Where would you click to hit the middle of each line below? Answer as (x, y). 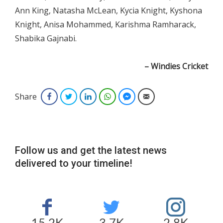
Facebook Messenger (165, 96)
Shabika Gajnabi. (46, 38)
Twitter (86, 96)
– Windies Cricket (176, 66)
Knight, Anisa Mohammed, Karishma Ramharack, (106, 24)
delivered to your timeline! (74, 163)
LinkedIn (107, 96)
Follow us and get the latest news (91, 150)
